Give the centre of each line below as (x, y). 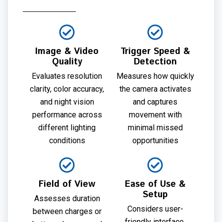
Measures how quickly (155, 76)
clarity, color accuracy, (67, 89)
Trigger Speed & (155, 51)
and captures (155, 102)
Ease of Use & (155, 184)
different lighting (67, 127)
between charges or (67, 211)
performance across (67, 114)
